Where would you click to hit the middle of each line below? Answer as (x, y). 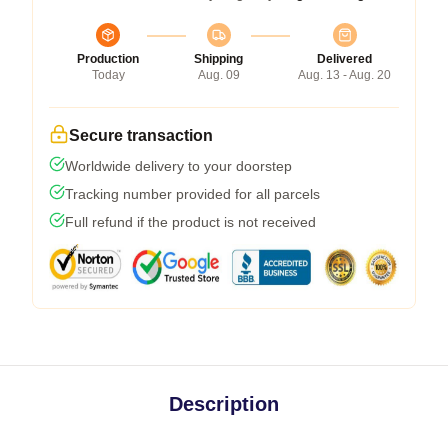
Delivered (344, 58)
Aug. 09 (218, 74)
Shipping (218, 58)
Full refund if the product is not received (190, 221)
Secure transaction (141, 135)
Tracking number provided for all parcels (192, 193)
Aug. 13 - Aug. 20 (344, 74)
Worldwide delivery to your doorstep (178, 165)
